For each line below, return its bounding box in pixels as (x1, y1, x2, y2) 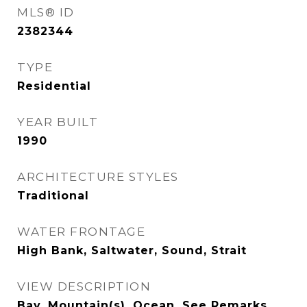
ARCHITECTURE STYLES (17, 170, 179, 184)
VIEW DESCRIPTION (17, 280, 151, 293)
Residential (17, 79, 91, 93)
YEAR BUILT (17, 115, 98, 129)
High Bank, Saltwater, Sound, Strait (17, 244, 247, 257)
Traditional (17, 189, 89, 202)
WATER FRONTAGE (17, 225, 145, 238)
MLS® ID (17, 5, 75, 19)
